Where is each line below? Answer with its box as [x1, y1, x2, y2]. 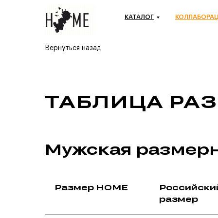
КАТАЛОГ [125, 14, 154, 20]
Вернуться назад [45, 45, 102, 52]
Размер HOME [54, 182, 128, 192]
